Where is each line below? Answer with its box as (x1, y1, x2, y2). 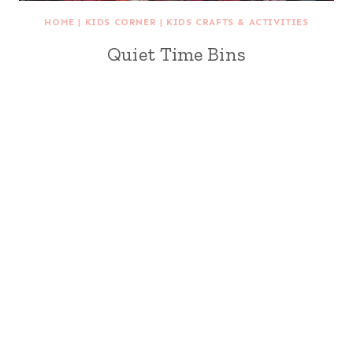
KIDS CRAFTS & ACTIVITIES (166, 17, 309, 28)
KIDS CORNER (84, 17, 157, 28)
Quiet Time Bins (106, 43, 247, 65)
